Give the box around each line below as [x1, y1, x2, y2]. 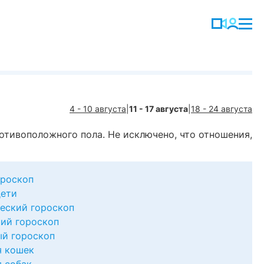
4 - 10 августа [70, 103, 126, 114]
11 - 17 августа [129, 103, 188, 114]
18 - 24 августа [191, 103, 252, 114]
